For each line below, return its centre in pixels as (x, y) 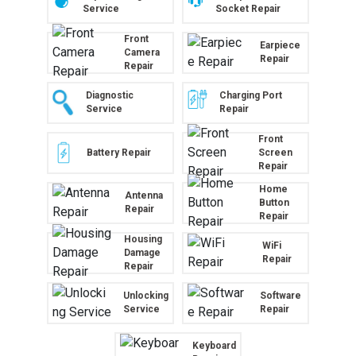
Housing (143, 239)
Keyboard (214, 346)
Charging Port (250, 96)
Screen (276, 152)
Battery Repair (119, 152)
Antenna (143, 196)
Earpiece (281, 46)
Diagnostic (109, 96)
